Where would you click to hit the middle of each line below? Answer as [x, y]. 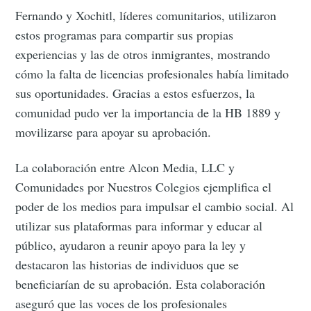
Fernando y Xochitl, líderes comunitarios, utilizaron [146, 15]
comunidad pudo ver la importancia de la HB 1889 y [148, 112]
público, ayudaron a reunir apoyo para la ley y [131, 245]
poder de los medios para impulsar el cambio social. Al [155, 206]
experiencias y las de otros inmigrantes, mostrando [143, 54]
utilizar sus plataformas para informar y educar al [139, 225]
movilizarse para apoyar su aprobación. [114, 132]
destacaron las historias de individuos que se [127, 264]
